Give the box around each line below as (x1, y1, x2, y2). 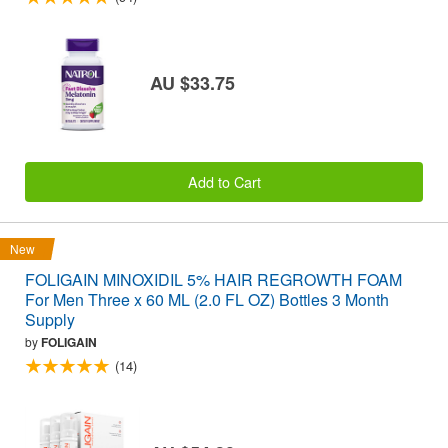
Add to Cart (187, 171, 261, 193)
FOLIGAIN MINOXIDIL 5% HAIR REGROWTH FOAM (25, 268, 402, 292)
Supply (25, 308, 75, 332)
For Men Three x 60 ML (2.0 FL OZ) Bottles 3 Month (25, 288, 389, 312)
